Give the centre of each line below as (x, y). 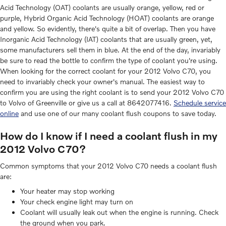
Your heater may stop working (67, 191)
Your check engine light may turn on (77, 202)
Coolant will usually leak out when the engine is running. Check (119, 212)
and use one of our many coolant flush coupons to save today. (118, 113)
